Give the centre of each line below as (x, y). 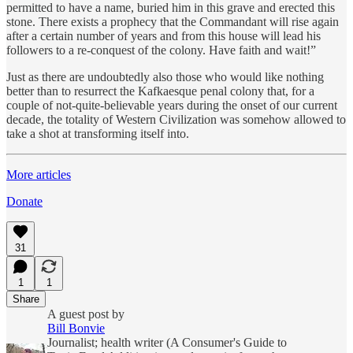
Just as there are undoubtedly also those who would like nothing (165, 76)
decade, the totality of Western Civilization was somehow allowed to (176, 119)
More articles (39, 174)
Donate (24, 201)
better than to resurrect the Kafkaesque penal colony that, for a (160, 91)
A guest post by (86, 314)
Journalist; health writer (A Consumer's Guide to (167, 342)
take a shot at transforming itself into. (101, 133)
